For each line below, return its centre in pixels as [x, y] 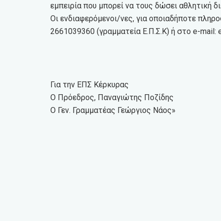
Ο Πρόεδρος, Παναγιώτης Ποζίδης [112, 97]
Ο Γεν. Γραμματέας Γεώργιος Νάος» [113, 110]
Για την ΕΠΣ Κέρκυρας [90, 84]
